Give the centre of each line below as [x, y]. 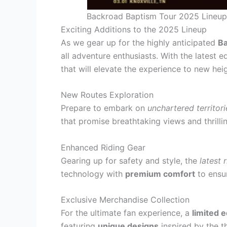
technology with [93, 174]
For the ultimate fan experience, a [126, 213]
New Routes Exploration [107, 95]
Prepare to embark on [104, 108]
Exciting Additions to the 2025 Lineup [134, 29]
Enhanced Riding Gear [103, 147]
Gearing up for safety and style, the [130, 160]
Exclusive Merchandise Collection [125, 200]
